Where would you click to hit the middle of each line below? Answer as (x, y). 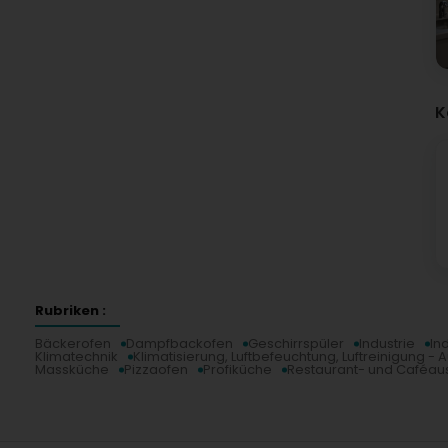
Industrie (387, 344)
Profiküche (237, 370)
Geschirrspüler (296, 344)
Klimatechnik (76, 357)
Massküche (72, 370)
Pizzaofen (156, 370)
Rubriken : (70, 311)
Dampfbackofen (179, 344)
